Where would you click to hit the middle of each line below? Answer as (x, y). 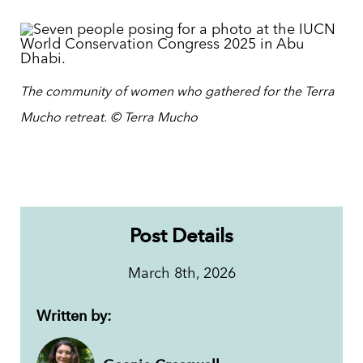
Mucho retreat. (65, 119)
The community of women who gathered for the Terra (177, 93)
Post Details (181, 235)
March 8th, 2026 (181, 273)
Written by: (73, 315)
